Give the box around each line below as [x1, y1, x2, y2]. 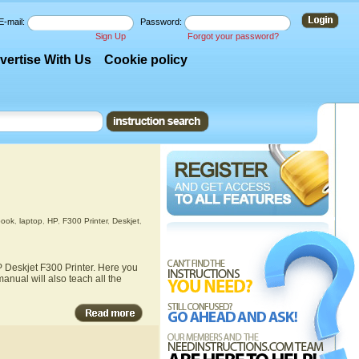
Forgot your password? [188, 31, 279, 41]
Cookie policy [104, 53, 188, 67]
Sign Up [95, 31, 126, 41]
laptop [18, 216, 42, 225]
